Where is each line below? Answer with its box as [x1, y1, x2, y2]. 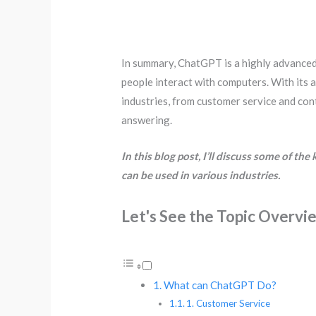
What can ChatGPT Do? [164, 278, 277, 291]
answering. [121, 113, 173, 126]
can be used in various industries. [121, 168, 281, 181]
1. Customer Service [186, 297, 271, 309]
